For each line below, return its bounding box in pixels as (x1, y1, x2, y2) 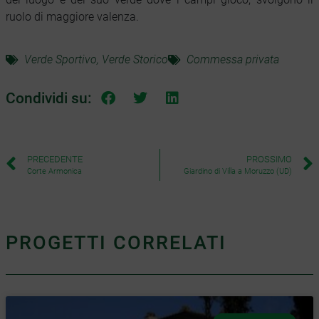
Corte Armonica (27, 166, 82, 176)
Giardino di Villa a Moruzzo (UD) (184, 166, 292, 176)
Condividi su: (6, 90, 92, 108)
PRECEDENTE (27, 153, 83, 164)
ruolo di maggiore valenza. (6, 9, 139, 23)
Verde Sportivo (24, 52, 97, 66)
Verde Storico (102, 52, 168, 66)
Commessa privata (187, 52, 279, 66)
